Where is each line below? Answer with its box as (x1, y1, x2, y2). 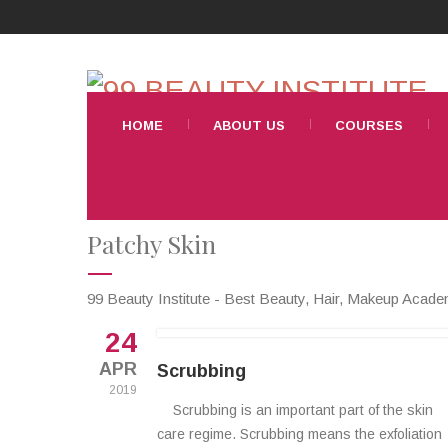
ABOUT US (213, 118, 285, 133)
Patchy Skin (87, 227, 216, 260)
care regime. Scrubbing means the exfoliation (157, 426, 442, 442)
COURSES (335, 118, 403, 133)
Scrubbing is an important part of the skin (157, 402, 433, 418)
